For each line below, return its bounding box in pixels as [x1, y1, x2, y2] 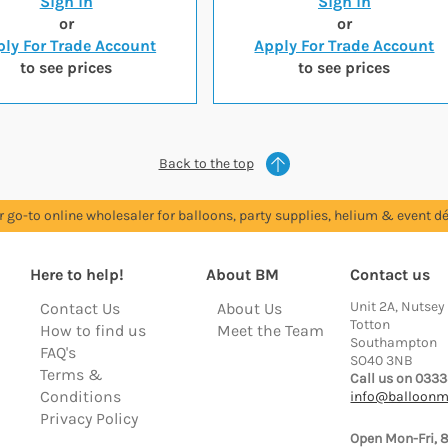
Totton [350, 316, 391, 333]
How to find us [40, 321, 147, 340]
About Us [216, 299, 282, 318]
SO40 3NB [350, 352, 414, 369]
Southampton [350, 334, 438, 351]
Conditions [40, 387, 122, 406]
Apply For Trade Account [254, 36, 435, 55]
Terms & [40, 365, 104, 384]
